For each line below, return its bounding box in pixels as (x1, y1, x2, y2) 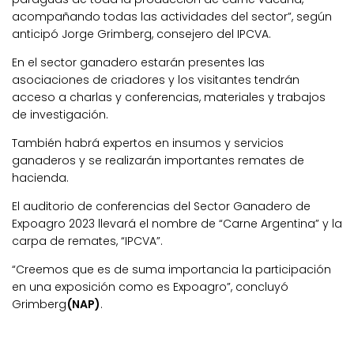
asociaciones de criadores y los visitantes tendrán (12, 71, 299, 88)
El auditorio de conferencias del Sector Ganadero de (12, 198, 311, 214)
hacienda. (12, 169, 69, 186)
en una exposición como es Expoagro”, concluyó (12, 278, 288, 295)
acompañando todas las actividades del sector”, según (12, 8, 332, 24)
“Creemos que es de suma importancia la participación (12, 261, 331, 277)
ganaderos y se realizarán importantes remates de (12, 152, 304, 168)
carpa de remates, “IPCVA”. (12, 232, 163, 249)
